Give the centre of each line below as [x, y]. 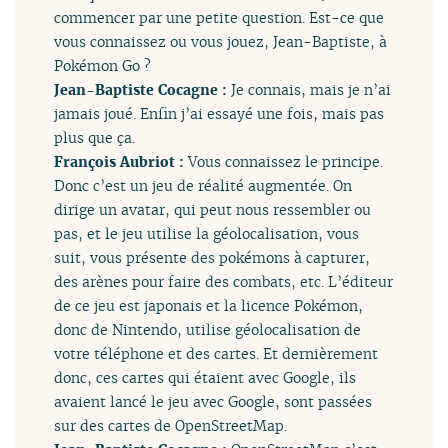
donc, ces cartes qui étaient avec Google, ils [205, 378]
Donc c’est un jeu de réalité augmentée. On [203, 186]
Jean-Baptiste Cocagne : [143, 90]
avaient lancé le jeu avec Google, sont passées [213, 402]
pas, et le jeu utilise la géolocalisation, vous [207, 234]
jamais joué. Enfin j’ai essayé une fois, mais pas [219, 114]
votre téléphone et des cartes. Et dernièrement [216, 354]
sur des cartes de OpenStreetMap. [171, 426]
